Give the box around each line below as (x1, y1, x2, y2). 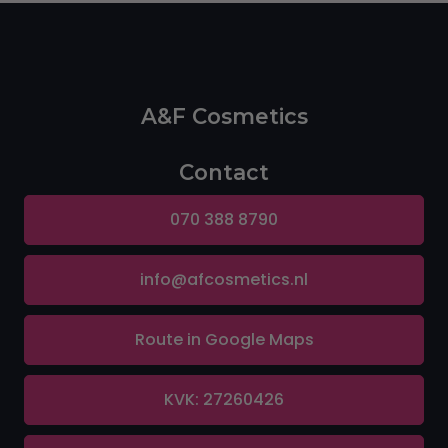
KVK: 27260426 (164, 388, 284, 411)
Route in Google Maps (134, 328, 314, 351)
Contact (179, 159, 269, 185)
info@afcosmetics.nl (140, 268, 308, 291)
